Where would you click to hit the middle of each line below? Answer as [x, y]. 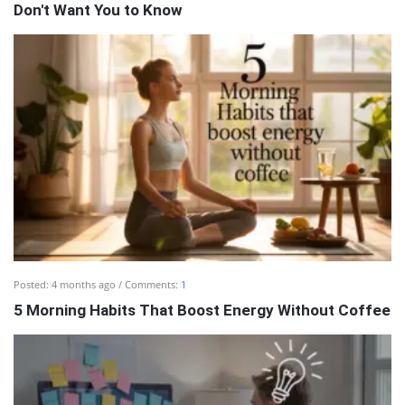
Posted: [31, 284]
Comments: [153, 284]
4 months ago [84, 284]
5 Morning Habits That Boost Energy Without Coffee [202, 310]
